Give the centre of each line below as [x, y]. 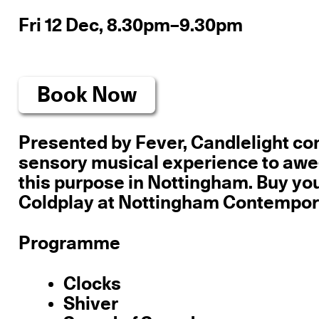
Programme [70, 244]
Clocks [92, 284]
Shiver [90, 304]
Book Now [87, 95]
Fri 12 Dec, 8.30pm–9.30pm [131, 25]
